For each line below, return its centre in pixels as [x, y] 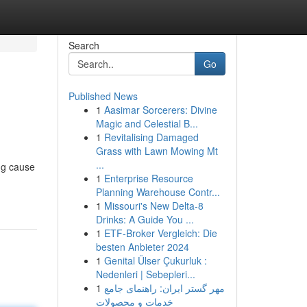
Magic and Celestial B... [147, 123]
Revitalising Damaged [151, 137]
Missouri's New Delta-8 [153, 206]
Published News [103, 96]
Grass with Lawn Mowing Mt [157, 151]
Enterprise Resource [148, 178]
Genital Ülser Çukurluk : [155, 260]
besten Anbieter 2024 [142, 247]
